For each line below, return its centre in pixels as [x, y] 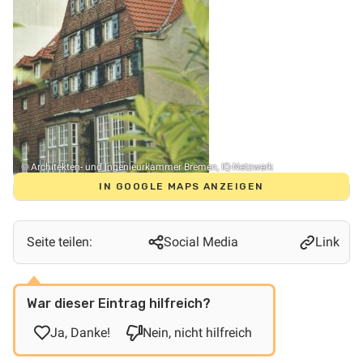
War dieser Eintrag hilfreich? [119, 303]
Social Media [201, 241]
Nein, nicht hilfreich [197, 332]
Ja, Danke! [80, 332]
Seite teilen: [60, 241]
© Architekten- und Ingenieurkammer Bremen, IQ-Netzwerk [147, 167]
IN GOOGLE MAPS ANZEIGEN [181, 186]
